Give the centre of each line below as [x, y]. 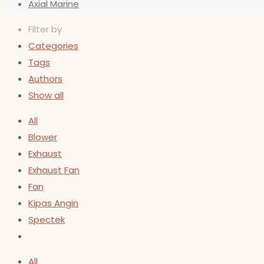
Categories [53, 46]
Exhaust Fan [54, 170]
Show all [46, 95]
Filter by [45, 29]
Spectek [47, 220]
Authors [45, 79]
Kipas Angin [53, 203]
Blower [43, 137]
